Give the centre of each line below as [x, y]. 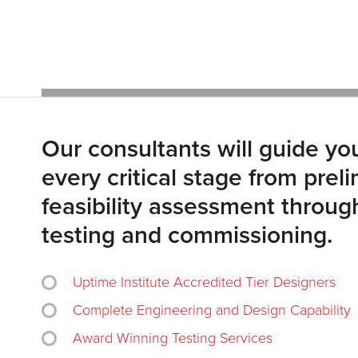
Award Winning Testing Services [173, 338]
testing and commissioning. [187, 235]
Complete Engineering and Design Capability [212, 310]
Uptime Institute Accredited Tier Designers [204, 282]
